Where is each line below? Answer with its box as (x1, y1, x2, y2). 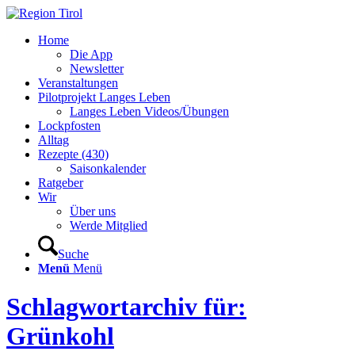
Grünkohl (6, 322, 114, 351)
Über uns (70, 204, 116, 218)
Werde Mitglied (70, 219, 147, 232)
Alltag (38, 133, 69, 147)
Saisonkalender (70, 162, 146, 175)
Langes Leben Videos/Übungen (70, 105, 229, 118)
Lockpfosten (38, 119, 101, 132)
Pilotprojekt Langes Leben (38, 90, 170, 104)
